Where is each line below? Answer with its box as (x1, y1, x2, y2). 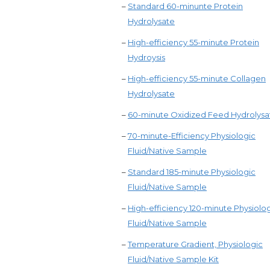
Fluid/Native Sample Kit (128, 254, 219, 264)
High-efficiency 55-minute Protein (128, 37, 259, 47)
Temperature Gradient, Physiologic (128, 239, 263, 249)
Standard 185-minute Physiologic (128, 167, 256, 177)
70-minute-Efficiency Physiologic (128, 131, 256, 140)
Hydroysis (128, 52, 165, 62)
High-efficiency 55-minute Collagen (128, 74, 266, 83)
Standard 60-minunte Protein (128, 1, 243, 11)
